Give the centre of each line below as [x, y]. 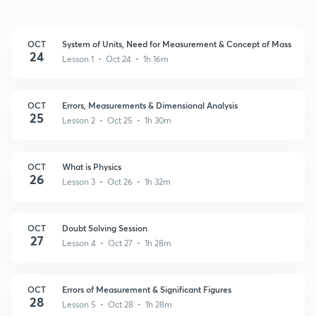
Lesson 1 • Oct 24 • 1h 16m [115, 59]
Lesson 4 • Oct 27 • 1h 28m [117, 243]
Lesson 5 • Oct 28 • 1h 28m [117, 304]
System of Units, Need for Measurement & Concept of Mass [177, 43]
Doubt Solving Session [105, 227]
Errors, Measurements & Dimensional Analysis [150, 105]
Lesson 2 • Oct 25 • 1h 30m [117, 120]
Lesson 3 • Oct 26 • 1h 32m [116, 181]
